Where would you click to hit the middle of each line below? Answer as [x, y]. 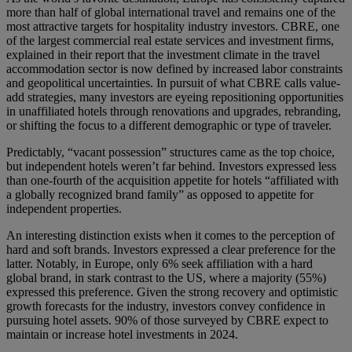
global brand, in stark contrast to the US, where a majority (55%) [166, 278]
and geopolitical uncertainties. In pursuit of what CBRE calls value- [173, 83]
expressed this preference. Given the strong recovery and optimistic [172, 292]
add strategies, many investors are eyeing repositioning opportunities [175, 97]
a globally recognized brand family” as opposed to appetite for [160, 195]
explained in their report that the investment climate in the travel [163, 55]
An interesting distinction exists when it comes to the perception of [170, 236]
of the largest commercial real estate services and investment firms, [170, 41]
